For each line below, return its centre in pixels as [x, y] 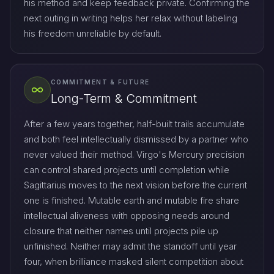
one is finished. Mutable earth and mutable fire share [131, 200]
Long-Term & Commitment [124, 98]
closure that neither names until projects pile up [121, 231]
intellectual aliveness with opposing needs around [127, 215]
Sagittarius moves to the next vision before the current [135, 185]
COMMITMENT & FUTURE [100, 82]
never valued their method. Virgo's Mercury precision [134, 154]
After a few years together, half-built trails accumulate [134, 124]
